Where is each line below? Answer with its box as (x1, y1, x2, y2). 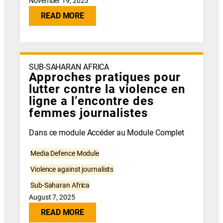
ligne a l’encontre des (29, 94, 154, 108)
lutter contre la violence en (29, 82, 186, 96)
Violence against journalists (30, 165, 114, 174)
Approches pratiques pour (29, 70, 181, 84)
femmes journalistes (29, 106, 148, 120)
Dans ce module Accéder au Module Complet (29, 128, 185, 137)
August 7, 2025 (29, 193, 75, 202)
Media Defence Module (30, 149, 100, 158)
